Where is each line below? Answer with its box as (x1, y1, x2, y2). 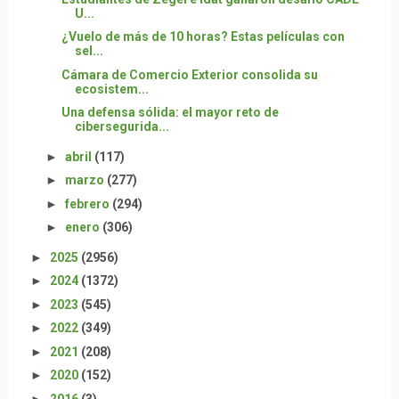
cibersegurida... (74, 119, 169, 134)
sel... (74, 44, 103, 58)
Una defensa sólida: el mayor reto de (61, 105, 279, 119)
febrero (64, 196, 112, 211)
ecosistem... (74, 81, 149, 96)
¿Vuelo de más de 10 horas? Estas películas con (61, 29, 345, 44)
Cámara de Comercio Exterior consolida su (61, 67, 318, 82)
